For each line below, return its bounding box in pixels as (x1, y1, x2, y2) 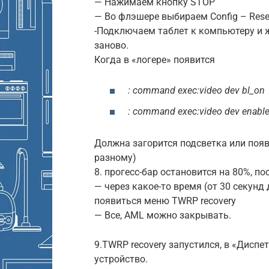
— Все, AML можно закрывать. (94, 210, 231, 222)
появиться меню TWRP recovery (94, 195, 236, 207)
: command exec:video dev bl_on (128, 85, 265, 97)
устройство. (94, 253, 148, 265)
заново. (94, 39, 128, 51)
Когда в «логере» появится (94, 53, 215, 65)
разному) (94, 152, 136, 164)
